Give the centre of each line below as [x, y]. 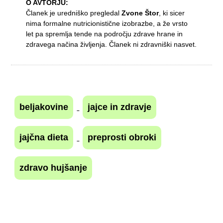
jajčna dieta [44, 137]
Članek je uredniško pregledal [74, 13]
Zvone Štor [140, 13]
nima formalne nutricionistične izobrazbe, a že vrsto [107, 23]
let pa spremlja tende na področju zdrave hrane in [105, 34]
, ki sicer [172, 13]
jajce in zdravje [120, 107]
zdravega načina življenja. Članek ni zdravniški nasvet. [111, 44]
